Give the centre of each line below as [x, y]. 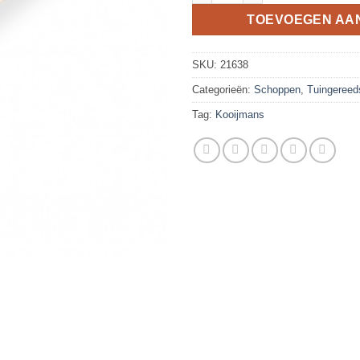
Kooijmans [240, 114]
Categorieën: [223, 89]
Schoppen [277, 89]
